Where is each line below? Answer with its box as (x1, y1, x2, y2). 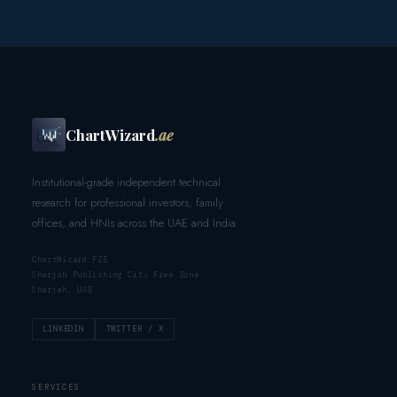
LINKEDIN (43, 323, 85, 334)
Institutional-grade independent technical (31, 173, 221, 191)
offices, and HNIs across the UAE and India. (31, 214, 239, 231)
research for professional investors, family (31, 193, 223, 211)
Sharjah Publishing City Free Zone (31, 269, 199, 281)
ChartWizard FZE (31, 254, 108, 266)
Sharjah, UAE (31, 284, 93, 296)
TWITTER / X (105, 323, 164, 334)
